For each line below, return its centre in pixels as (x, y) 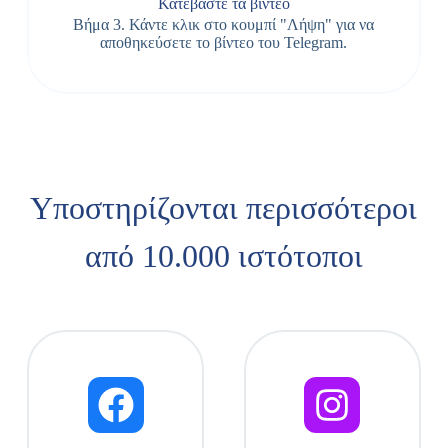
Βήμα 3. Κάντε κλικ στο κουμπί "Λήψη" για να (224, 24)
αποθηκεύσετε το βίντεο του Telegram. (224, 42)
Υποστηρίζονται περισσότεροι (224, 208)
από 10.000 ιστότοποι (223, 256)
